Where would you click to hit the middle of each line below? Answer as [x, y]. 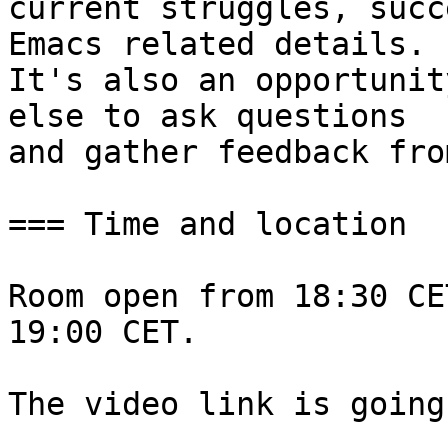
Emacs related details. [217, 44]
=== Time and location [207, 224]
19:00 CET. [103, 332]
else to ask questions [207, 116]
